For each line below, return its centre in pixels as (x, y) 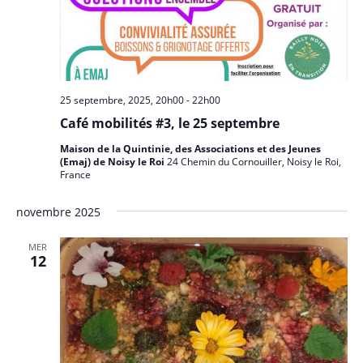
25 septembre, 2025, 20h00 (122, 100)
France (75, 174)
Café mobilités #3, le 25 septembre (169, 123)
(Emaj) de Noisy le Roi (113, 161)
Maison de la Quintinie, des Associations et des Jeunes (190, 148)
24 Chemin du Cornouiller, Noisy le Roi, (254, 161)
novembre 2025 (58, 211)
